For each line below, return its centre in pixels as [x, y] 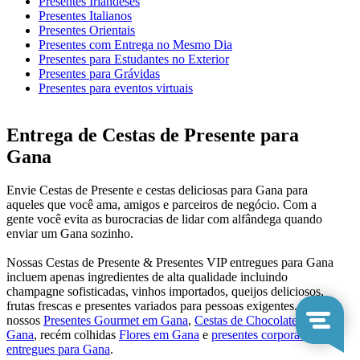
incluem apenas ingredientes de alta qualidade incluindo [147, 277]
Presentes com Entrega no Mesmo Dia [135, 44]
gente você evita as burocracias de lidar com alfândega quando [164, 219]
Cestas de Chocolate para [258, 321]
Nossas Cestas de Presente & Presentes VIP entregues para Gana [170, 263]
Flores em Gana [159, 335]
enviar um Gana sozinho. [70, 234]
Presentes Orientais [87, 30]
